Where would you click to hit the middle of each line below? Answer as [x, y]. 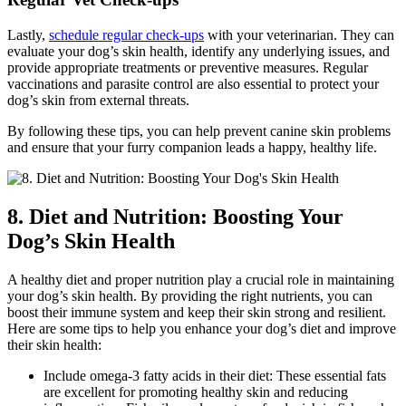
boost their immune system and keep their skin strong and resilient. [197, 312]
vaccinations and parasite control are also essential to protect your [193, 83]
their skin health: [54, 344]
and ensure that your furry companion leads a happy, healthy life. [192, 147]
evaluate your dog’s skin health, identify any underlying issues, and [198, 51]
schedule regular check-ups [126, 34]
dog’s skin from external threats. [98, 100]
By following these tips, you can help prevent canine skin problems [199, 130]
